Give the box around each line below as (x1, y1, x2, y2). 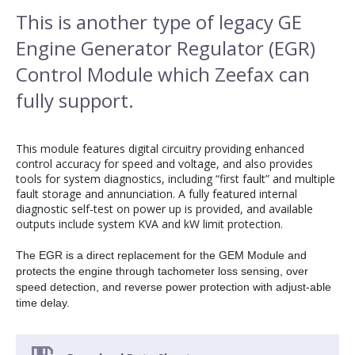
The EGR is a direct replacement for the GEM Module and (16, 249, 307, 261)
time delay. (16, 296, 70, 309)
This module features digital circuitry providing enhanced (16, 141, 304, 156)
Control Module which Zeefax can (16, 61, 310, 87)
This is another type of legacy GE (16, 9, 302, 35)
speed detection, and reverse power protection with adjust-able (16, 281, 331, 293)
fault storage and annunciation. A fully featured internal (16, 186, 297, 201)
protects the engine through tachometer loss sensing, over (16, 265, 308, 277)
